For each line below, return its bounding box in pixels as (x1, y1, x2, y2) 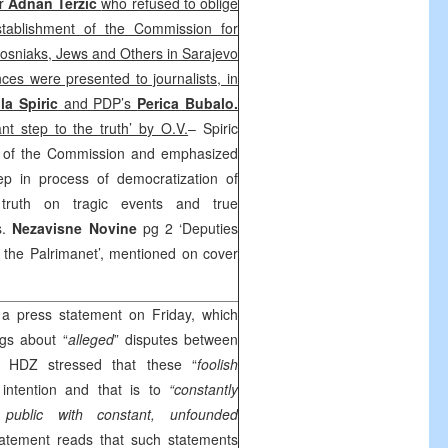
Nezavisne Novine (12, 218, 143, 238)
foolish (197, 354, 238, 374)
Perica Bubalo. (137, 93, 239, 113)
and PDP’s (57, 93, 138, 113)
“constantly (169, 379, 238, 399)
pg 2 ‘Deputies (142, 218, 239, 238)
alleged (67, 329, 114, 349)
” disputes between (113, 329, 238, 349)
